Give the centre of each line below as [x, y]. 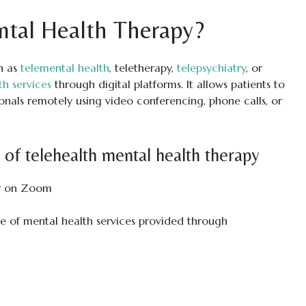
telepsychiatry [211, 68]
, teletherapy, [143, 68]
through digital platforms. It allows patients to [168, 84]
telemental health [65, 68]
